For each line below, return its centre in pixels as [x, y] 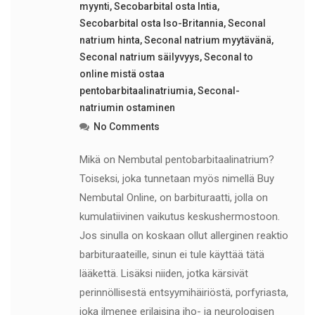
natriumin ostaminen [127, 108]
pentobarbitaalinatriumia [136, 91]
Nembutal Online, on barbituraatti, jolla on [173, 198]
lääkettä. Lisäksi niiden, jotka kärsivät [163, 274]
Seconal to [228, 57]
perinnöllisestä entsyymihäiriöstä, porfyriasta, [184, 292]
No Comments [126, 127]
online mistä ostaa [122, 74]
